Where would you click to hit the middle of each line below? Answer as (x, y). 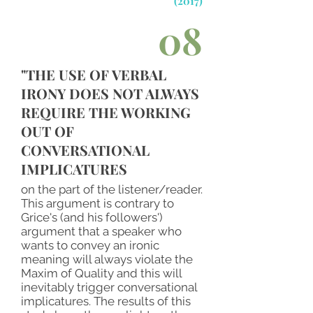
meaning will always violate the (107, 259)
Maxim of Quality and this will (101, 273)
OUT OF (48, 131)
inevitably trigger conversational (109, 287)
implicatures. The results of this (106, 301)
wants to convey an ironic (90, 245)
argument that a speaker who (101, 231)
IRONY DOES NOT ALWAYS (110, 93)
